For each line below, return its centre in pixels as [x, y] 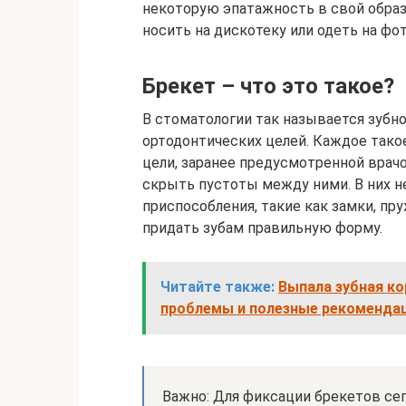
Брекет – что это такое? [268, 86]
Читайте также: [217, 287]
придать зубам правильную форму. [262, 228]
